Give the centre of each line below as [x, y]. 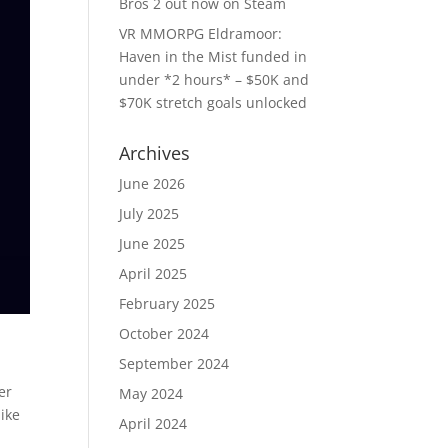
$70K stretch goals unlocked [213, 102]
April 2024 [153, 423]
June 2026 [152, 183]
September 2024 [174, 363]
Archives [155, 153]
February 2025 [167, 303]
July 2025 [149, 213]
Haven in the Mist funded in [213, 56]
